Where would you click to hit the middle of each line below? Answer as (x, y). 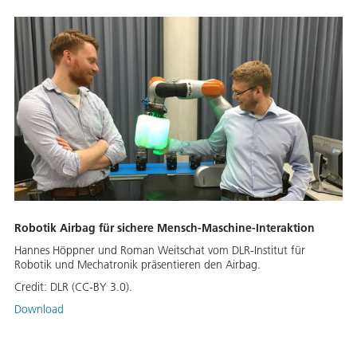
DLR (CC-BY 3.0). (91, 287)
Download (39, 310)
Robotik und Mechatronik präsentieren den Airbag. (137, 265)
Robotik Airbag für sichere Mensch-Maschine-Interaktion (165, 228)
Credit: (32, 287)
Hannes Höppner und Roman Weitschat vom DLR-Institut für (160, 251)
